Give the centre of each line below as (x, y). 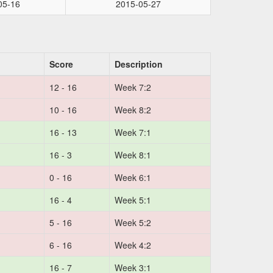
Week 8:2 (133, 110)
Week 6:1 (133, 177)
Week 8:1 (133, 155)
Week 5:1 (133, 200)
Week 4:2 (133, 245)
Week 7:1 (133, 132)
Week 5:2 (133, 222)
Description (139, 64)
